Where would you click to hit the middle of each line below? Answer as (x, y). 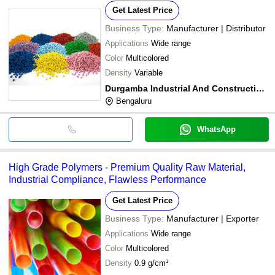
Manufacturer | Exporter (213, 218)
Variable (149, 72)
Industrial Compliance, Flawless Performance (107, 179)
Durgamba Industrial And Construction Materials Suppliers (260, 88)
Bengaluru (134, 101)
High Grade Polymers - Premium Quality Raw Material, (127, 167)
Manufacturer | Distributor (216, 28)
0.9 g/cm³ (151, 263)
